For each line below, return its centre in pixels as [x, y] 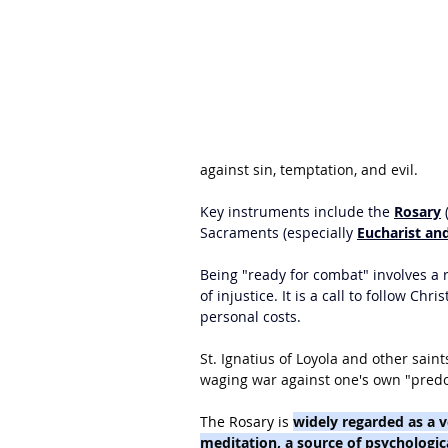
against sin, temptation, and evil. [309, 169]
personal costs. [250, 316]
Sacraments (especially [278, 232]
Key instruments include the [297, 211]
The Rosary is [246, 421]
